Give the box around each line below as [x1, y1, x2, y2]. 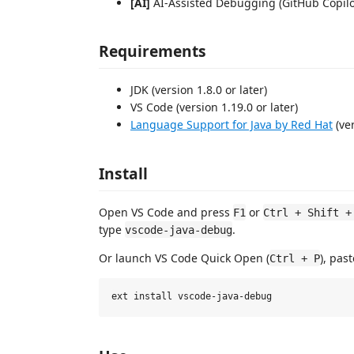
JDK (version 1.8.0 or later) [130, 82, 267, 97]
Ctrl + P [269, 251, 320, 265]
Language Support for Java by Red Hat [130, 117, 333, 132]
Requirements [99, 40, 206, 62]
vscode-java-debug [125, 223, 232, 236]
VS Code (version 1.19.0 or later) [130, 100, 298, 115]
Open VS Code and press [99, 204, 233, 220]
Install [99, 162, 148, 184]
